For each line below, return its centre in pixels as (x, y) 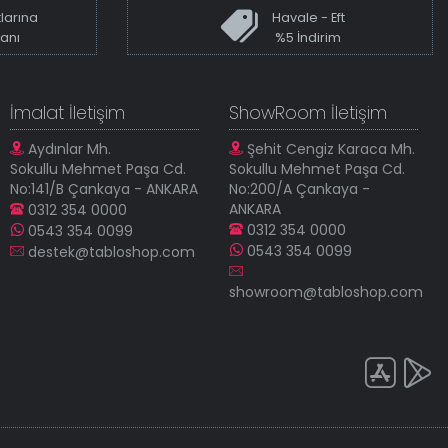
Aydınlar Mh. (69, 149)
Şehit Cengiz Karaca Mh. (331, 149)
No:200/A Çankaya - (299, 189)
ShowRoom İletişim (308, 113)
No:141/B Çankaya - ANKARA (104, 189)
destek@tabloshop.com (111, 252)
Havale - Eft (308, 18)
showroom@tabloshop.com (326, 292)
